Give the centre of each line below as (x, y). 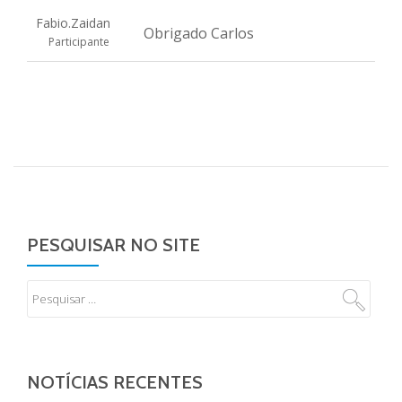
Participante (79, 42)
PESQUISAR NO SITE (114, 245)
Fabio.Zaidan (73, 23)
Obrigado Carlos (199, 33)
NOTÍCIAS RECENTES (115, 382)
